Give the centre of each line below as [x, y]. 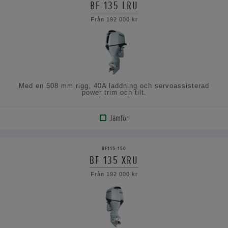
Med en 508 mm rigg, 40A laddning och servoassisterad [114, 85]
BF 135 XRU [114, 160]
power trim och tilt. [114, 92]
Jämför [119, 118]
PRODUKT [33, 142]
